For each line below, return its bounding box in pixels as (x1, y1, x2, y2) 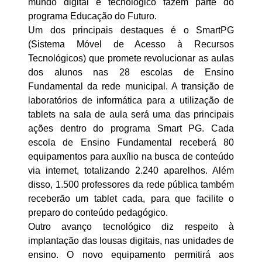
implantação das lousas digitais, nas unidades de (28, 236, 234, 246)
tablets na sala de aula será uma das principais (28, 109, 234, 120)
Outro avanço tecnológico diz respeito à (28, 222, 234, 232)
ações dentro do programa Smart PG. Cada (28, 123, 234, 134)
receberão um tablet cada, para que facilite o (28, 194, 234, 204)
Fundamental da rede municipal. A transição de (28, 81, 234, 92)
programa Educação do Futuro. (28, 11, 157, 22)
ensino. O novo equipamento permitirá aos (28, 250, 234, 260)
